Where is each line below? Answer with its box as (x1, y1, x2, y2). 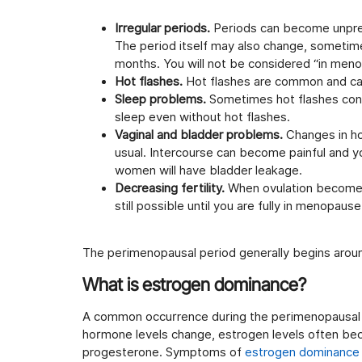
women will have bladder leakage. (115, 162, 302, 178)
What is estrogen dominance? (82, 273, 306, 295)
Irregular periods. (115, 20, 210, 36)
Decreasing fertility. (115, 180, 225, 196)
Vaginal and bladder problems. (115, 127, 283, 142)
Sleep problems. (115, 91, 206, 107)
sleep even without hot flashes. (115, 109, 290, 124)
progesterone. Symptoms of (82, 344, 245, 360)
